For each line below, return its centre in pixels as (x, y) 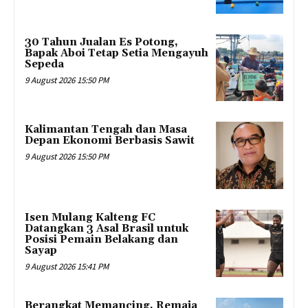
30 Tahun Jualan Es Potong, (101, 42)
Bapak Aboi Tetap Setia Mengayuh (117, 53)
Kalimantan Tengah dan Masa (106, 130)
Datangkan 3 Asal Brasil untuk (107, 229)
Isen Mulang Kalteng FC (90, 218)
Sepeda (44, 64)
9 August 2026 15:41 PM (67, 267)
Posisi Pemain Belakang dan (101, 240)
